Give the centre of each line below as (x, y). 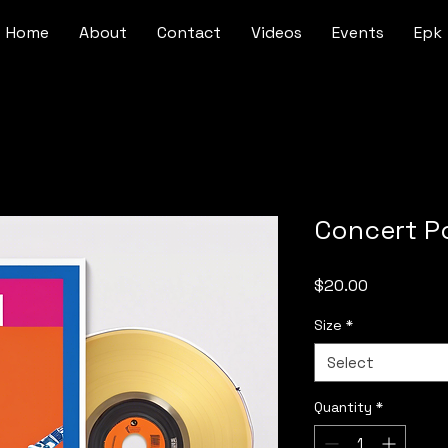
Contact (189, 32)
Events (358, 32)
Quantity (343, 407)
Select (350, 362)
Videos (276, 32)
